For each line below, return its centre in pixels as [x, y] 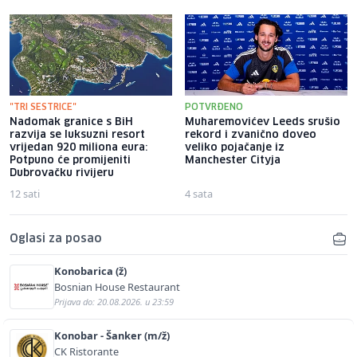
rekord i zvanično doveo [251, 135]
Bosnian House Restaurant [117, 287]
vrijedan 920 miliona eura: [78, 148]
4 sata [199, 194]
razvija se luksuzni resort [77, 135]
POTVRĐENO [214, 108]
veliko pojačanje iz [235, 148]
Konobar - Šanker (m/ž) [112, 336]
